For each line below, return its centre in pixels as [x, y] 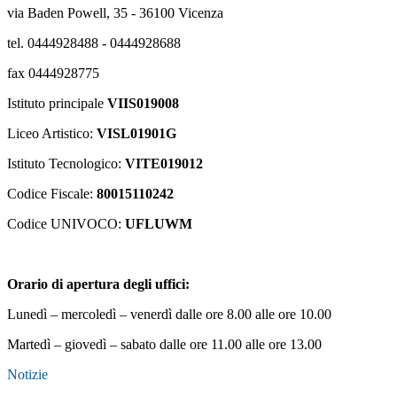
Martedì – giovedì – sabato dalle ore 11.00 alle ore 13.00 [164, 345]
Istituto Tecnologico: [66, 164]
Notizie [27, 375]
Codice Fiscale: [52, 194]
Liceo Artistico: [52, 134]
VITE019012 [164, 164]
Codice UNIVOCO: [66, 224]
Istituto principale [57, 104]
